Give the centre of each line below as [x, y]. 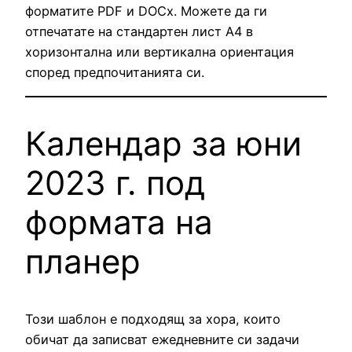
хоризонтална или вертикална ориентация [159, 52]
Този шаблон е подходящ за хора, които [153, 319]
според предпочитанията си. [115, 73]
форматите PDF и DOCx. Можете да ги [146, 11]
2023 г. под [115, 183]
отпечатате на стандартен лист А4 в [139, 32]
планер [83, 262]
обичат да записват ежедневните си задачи [162, 340]
